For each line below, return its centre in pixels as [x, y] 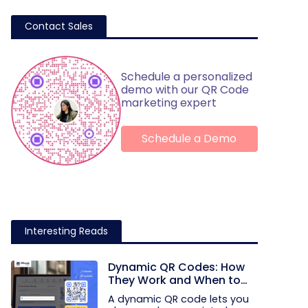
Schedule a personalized [186, 76]
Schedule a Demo [189, 138]
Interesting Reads [66, 231]
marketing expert [168, 102]
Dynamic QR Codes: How [176, 267]
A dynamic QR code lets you [178, 299]
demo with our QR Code [185, 89]
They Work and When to [174, 280]
